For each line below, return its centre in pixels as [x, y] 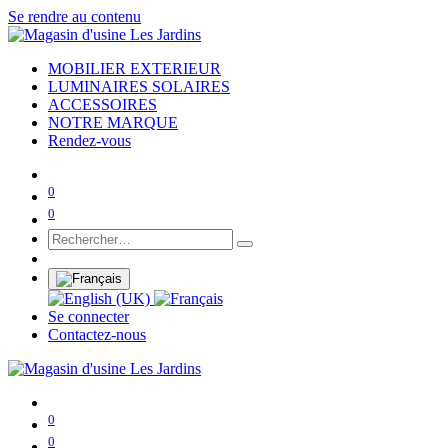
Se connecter [88, 316]
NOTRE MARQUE [113, 122]
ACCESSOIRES [102, 104]
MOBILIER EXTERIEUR [134, 68]
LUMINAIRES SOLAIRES [139, 86]
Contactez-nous [97, 334]
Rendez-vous [89, 140]
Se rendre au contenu [74, 16]
